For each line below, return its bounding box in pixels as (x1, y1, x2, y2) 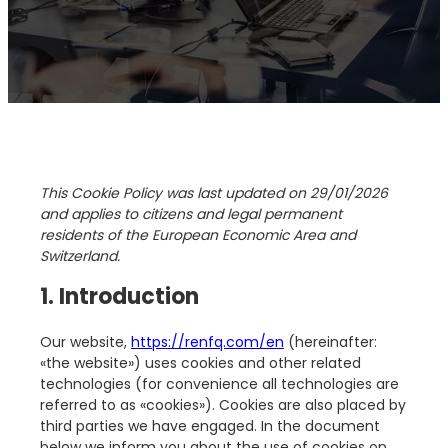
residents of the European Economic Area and (40, 225, 356, 246)
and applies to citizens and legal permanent (40, 204, 342, 225)
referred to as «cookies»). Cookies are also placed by (40, 395, 406, 416)
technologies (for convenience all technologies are (40, 374, 399, 395)
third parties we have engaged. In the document (40, 416, 380, 437)
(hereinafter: (284, 332, 377, 353)
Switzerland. (40, 246, 120, 267)
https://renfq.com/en (131, 332, 284, 353)
